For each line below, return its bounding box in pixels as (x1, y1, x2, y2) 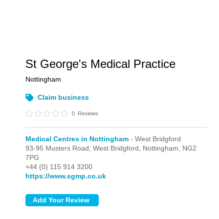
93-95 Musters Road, (25, 144, 93, 152)
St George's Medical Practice (25, 57, 176, 70)
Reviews (76, 110, 99, 116)
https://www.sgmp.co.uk (25, 172, 107, 180)
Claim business (38, 93, 89, 101)
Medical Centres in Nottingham (25, 135, 129, 143)
